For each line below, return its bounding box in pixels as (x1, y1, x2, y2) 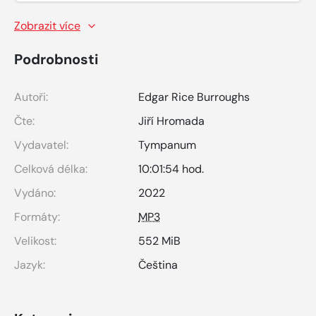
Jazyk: (14, 257, 45, 272)
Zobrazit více (14, 18, 80, 33)
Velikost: (14, 233, 56, 248)
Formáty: (14, 209, 60, 224)
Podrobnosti (14, 49, 98, 68)
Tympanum (138, 137, 196, 152)
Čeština (138, 257, 178, 272)
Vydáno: (14, 185, 56, 200)
